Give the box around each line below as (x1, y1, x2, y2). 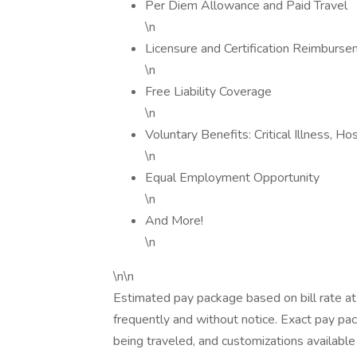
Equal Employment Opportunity (145, 169, 320, 186)
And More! (145, 212, 203, 229)
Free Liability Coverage (145, 83, 272, 100)
